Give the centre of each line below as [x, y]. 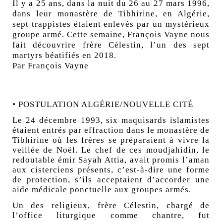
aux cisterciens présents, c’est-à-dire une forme [111, 170]
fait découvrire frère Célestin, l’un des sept [111, 45]
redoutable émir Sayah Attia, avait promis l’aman [111, 160]
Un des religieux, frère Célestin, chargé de [111, 206]
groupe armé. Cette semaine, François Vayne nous [111, 35]
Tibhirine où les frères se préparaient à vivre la [111, 140]
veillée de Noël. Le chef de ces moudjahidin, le [111, 150]
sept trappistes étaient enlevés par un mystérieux [111, 24]
